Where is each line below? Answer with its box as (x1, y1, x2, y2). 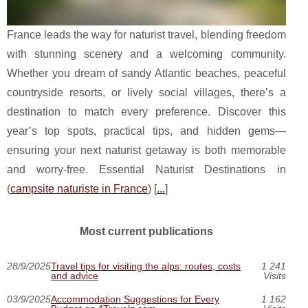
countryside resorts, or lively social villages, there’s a (7, 86, 286, 98)
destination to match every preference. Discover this (7, 105, 286, 118)
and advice (51, 269, 98, 281)
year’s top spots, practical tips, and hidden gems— (7, 124, 286, 137)
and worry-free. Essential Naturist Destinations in (7, 163, 286, 175)
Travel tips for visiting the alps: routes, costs (51, 260, 241, 272)
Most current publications (79, 225, 213, 237)
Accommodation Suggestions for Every (51, 293, 219, 305)
